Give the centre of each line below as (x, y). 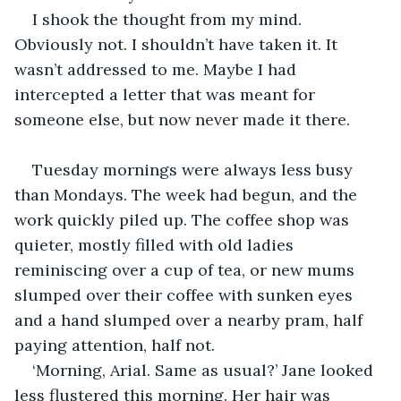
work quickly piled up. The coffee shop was (184, 219)
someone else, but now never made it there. (184, 119)
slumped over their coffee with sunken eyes (186, 294)
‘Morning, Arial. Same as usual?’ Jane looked (205, 370)
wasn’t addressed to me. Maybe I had (158, 69)
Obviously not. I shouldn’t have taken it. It (178, 44)
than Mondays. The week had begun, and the (188, 194)
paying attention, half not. (117, 345)
